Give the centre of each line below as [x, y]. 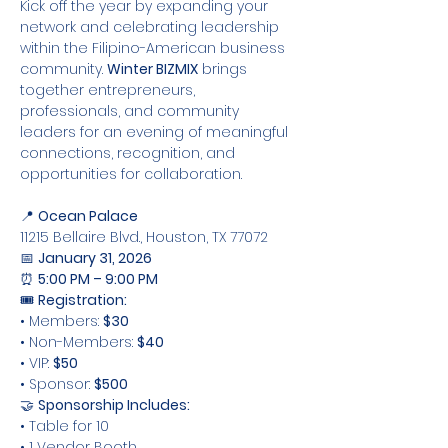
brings [224, 69]
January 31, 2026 [95, 258]
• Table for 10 [64, 426]
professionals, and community [131, 111]
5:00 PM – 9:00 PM [98, 279]
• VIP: [36, 363]
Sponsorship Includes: [114, 405]
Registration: [82, 300]
